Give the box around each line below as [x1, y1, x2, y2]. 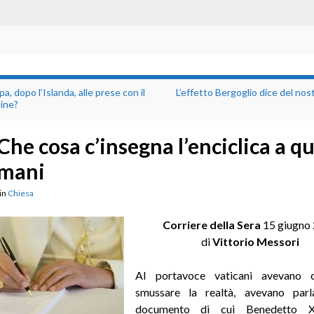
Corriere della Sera [163, 217, 261, 231]
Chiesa [7, 187, 34, 198]
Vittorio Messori [210, 234, 299, 248]
